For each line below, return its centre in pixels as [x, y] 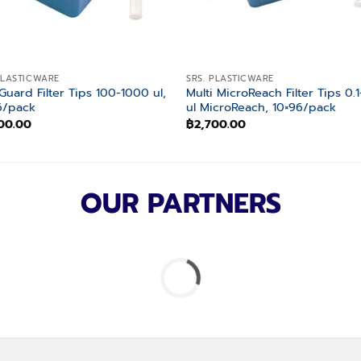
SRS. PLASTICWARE [230, 78]
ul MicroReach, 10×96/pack [261, 108]
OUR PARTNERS [180, 203]
